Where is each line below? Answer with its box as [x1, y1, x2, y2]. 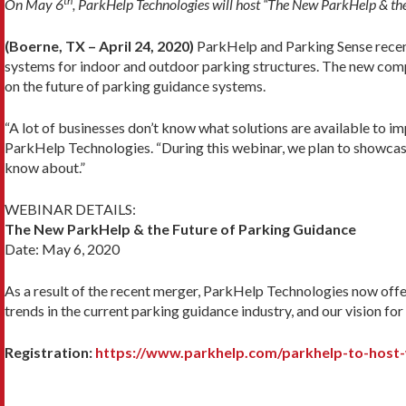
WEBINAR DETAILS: [5, 199, 136, 217]
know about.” [5, 158, 85, 176]
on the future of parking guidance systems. [5, 76, 266, 94]
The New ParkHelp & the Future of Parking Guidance [5, 219, 356, 237]
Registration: [5, 343, 92, 361]
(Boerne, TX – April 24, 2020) [5, 36, 194, 54]
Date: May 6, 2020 [5, 239, 120, 257]
